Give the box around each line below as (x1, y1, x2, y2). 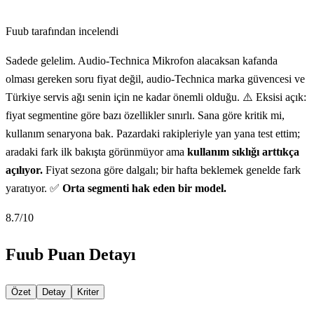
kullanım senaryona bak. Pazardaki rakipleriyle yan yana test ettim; (6, 127, 300, 139)
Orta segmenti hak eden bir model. (62, 182, 226, 194)
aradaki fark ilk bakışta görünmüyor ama (6, 145, 187, 158)
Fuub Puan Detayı (6, 245, 136, 264)
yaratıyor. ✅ (6, 182, 62, 194)
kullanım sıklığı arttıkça (187, 145, 299, 158)
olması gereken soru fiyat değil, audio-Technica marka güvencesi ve (6, 72, 305, 85)
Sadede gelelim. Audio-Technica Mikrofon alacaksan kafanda (6, 54, 278, 67)
